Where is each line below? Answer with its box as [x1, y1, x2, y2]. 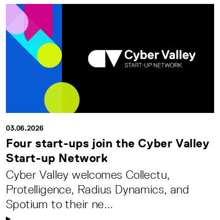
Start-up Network [6, 151, 108, 165]
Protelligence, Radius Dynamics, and [6, 182, 189, 196]
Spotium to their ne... [6, 197, 113, 211]
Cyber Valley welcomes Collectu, [6, 167, 170, 181]
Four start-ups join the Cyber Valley [6, 136, 210, 150]
